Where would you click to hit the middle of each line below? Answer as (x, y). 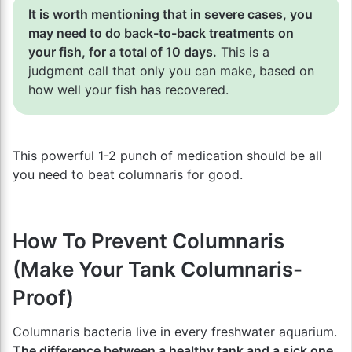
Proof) (43, 297)
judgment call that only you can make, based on (171, 70)
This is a (243, 51)
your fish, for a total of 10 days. (123, 51)
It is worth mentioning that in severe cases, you (170, 14)
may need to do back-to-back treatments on (161, 33)
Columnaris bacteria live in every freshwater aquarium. (175, 331)
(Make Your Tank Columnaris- (158, 269)
